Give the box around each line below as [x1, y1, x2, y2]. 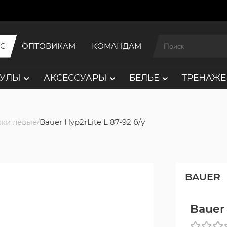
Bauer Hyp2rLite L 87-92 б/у [40, 117, 145, 127]
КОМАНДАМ [91, 42, 141, 51]
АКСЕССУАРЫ [43, 72, 107, 83]
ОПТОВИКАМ [21, 42, 75, 51]
